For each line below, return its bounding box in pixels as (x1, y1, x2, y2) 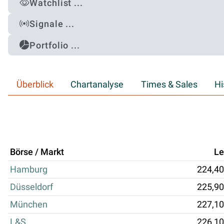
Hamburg (10, 164, 47, 174)
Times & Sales (140, 79, 197, 89)
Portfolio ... (29, 39, 80, 50)
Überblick (16, 79, 54, 89)
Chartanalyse (70, 79, 124, 89)
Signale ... (29, 18, 75, 29)
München (10, 199, 47, 209)
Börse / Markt (10, 146, 64, 157)
